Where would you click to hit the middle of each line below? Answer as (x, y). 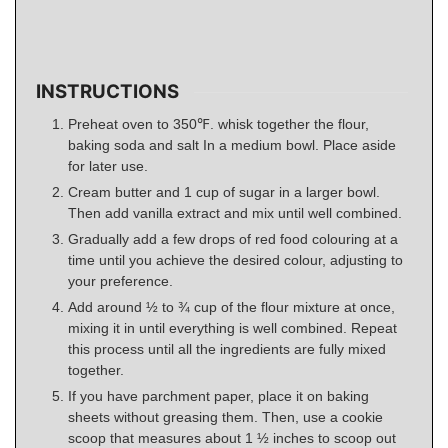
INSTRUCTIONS (107, 92)
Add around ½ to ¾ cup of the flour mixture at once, (231, 306)
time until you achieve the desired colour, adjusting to (235, 259)
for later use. (108, 165)
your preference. (120, 280)
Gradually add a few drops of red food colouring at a (233, 238)
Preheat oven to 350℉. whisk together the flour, (218, 123)
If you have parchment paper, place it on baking (218, 395)
